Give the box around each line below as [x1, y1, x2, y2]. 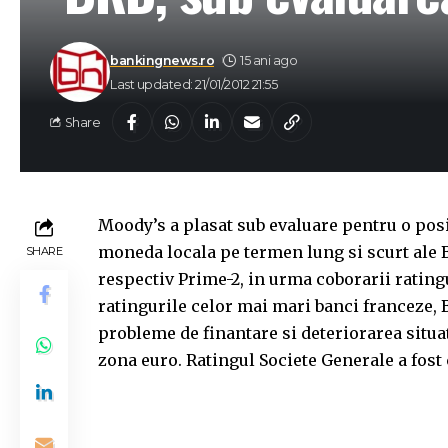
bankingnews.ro [110, 52, 214, 68]
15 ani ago [240, 52, 298, 68]
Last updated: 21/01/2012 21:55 [110, 76, 277, 92]
